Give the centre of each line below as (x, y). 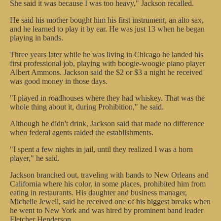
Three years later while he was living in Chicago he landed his (107, 55)
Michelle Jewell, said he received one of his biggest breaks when (110, 202)
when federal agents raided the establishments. (82, 132)
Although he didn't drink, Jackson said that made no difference (107, 124)
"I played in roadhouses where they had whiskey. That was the (107, 98)
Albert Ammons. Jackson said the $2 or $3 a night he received (106, 72)
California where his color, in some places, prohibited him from (108, 184)
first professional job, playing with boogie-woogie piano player (108, 63)
